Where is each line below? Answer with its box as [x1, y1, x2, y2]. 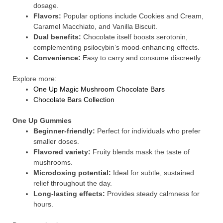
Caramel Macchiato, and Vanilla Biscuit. [33, 22, 157, 30]
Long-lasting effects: [33, 190, 105, 198]
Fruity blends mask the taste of [91, 148, 190, 156]
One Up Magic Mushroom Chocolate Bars [33, 85, 165, 93]
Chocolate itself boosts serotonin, [81, 33, 188, 41]
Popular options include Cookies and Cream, [61, 12, 204, 20]
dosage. [33, 1, 59, 9]
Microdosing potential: [33, 169, 111, 177]
